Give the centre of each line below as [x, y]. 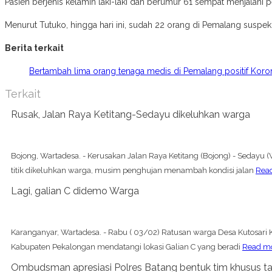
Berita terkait [34, 48]
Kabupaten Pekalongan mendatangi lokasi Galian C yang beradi [127, 246]
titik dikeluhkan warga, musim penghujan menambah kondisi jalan [133, 170]
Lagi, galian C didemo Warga [75, 191]
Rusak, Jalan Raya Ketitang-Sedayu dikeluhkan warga [131, 114]
